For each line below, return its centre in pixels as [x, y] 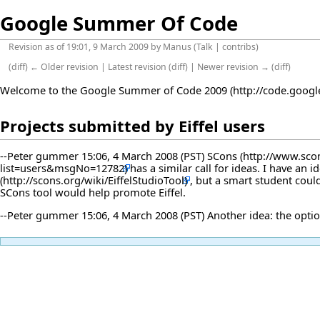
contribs [239, 47]
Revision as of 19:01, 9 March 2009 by [86, 47]
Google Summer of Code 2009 [154, 90]
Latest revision [137, 67]
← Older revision [65, 67]
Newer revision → [234, 67]
